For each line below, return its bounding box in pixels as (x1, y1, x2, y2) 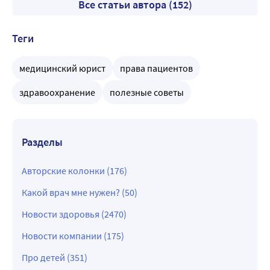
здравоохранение (19, 86, 95, 98)
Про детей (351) (22, 251, 87, 263)
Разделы (22, 134, 63, 149)
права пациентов (120, 61, 193, 74)
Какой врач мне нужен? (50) (22, 186, 137, 198)
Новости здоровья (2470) (22, 207, 127, 220)
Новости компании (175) (22, 229, 124, 242)
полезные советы (110, 86, 184, 98)
